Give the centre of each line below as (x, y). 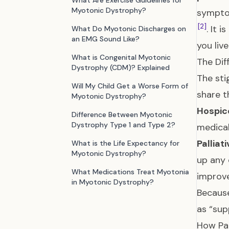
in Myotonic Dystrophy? (113, 182)
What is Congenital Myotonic (121, 57)
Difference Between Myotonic (122, 114)
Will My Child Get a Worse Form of (130, 86)
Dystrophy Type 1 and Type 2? (123, 125)
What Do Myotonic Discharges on (129, 29)
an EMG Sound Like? (106, 39)
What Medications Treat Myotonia (130, 172)
